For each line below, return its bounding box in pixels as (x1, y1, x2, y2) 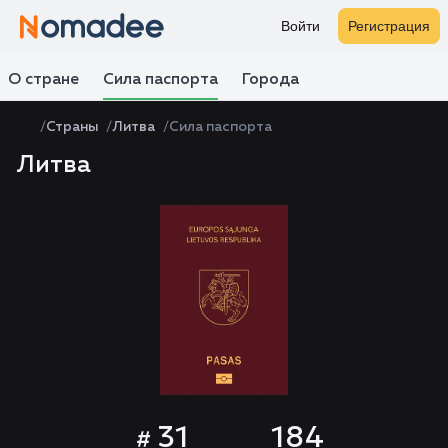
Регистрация (348, 18, 430, 34)
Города (242, 72, 299, 88)
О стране (8, 72, 79, 88)
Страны (46, 120, 98, 134)
